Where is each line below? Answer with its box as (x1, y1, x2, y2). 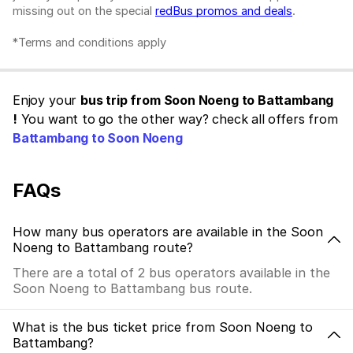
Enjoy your (13, 92, 81, 109)
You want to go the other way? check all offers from (17, 111, 338, 128)
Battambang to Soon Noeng (13, 130, 183, 147)
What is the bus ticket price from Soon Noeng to (13, 319, 313, 336)
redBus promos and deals (155, 4, 292, 19)
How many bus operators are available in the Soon (13, 224, 323, 240)
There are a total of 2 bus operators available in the (13, 265, 330, 281)
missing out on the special (13, 4, 155, 19)
